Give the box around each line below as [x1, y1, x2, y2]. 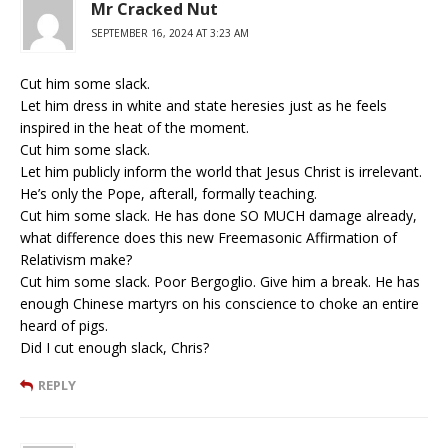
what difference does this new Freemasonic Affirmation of [20, 227, 397, 247]
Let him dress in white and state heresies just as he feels [20, 95, 387, 115]
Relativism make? [20, 249, 132, 269]
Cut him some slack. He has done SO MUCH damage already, [20, 205, 417, 225]
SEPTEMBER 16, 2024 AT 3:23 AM [91, 25, 249, 40]
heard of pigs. [20, 315, 108, 335]
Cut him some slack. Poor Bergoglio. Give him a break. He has [20, 271, 420, 291]
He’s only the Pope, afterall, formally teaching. [20, 183, 317, 203]
